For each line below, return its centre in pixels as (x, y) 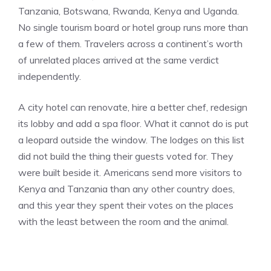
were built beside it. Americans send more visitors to (130, 172)
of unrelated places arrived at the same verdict (119, 60)
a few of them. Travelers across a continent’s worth (130, 43)
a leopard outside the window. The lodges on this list (131, 139)
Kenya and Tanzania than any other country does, (126, 188)
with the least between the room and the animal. (123, 221)
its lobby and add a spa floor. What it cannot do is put (133, 123)
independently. (50, 76)
